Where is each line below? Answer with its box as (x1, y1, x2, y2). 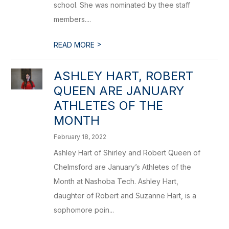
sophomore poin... (54, 205, 114, 214)
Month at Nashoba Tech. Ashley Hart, (54, 177, 179, 186)
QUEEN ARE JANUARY (54, 83, 185, 98)
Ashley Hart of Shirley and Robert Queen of (54, 148, 201, 157)
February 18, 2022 (54, 133, 107, 141)
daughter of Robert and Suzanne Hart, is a (54, 191, 197, 200)
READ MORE (54, 40, 97, 49)
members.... (54, 15, 91, 24)
